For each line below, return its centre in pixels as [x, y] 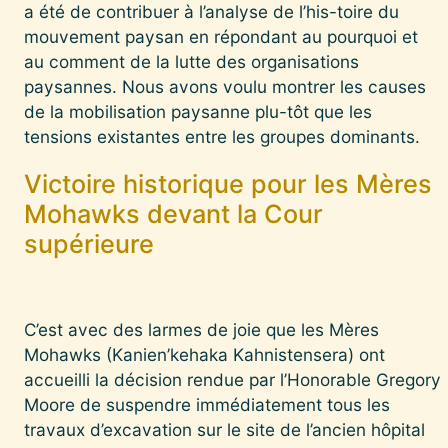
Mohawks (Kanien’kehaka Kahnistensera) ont [204, 354]
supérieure [89, 243]
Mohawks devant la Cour [173, 213]
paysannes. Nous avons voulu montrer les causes [225, 86]
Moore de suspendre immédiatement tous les [207, 404]
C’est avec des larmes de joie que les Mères [201, 329]
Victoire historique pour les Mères [228, 183]
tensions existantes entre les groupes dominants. [222, 136]
